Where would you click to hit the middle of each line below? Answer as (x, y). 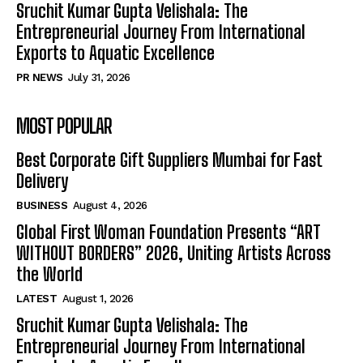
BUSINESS (42, 205)
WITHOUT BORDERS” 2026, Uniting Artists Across (173, 253)
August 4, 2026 (110, 205)
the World (49, 274)
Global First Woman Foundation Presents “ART (169, 232)
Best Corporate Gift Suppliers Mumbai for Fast (169, 160)
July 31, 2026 (99, 77)
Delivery (42, 181)
